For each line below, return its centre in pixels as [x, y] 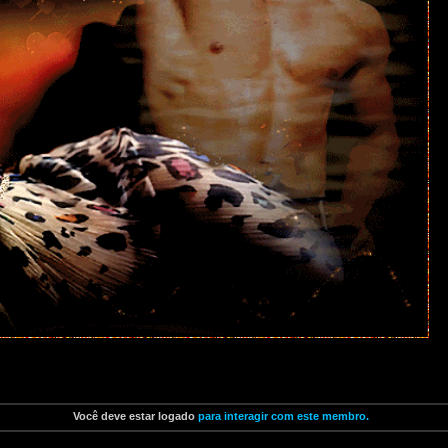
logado [176, 416]
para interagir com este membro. [282, 416]
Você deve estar [115, 416]
